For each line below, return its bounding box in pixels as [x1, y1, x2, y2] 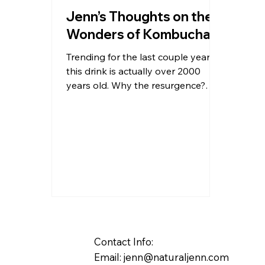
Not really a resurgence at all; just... [66, 93, 219, 106]
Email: [94, 251, 124, 264]
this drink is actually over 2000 [66, 65, 201, 77]
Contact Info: [94, 235, 154, 248]
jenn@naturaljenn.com [124, 251, 230, 264]
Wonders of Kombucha [66, 26, 211, 43]
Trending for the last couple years [66, 51, 215, 63]
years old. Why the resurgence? [66, 79, 112, 92]
